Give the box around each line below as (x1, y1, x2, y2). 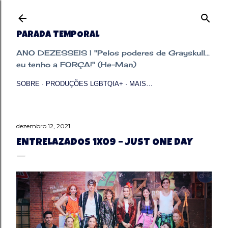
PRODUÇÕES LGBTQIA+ (46, 80, 123, 88)
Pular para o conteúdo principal (50, 6, 178, 19)
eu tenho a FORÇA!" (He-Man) (16, 60, 136, 69)
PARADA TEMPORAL (16, 31, 99, 40)
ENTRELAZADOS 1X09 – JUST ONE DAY (16, 138, 193, 148)
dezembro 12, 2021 (16, 122, 70, 130)
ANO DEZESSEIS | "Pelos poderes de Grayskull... (16, 48, 210, 57)
